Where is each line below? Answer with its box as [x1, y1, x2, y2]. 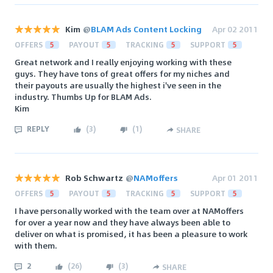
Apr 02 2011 [212, 23, 258, 36]
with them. [15, 239, 57, 252]
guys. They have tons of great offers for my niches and [15, 67, 230, 80]
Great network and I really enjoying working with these [15, 55, 232, 69]
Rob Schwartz [65, 171, 123, 185]
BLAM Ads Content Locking [91, 23, 202, 36]
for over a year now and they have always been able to [15, 216, 230, 229]
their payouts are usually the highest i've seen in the [15, 79, 221, 92]
